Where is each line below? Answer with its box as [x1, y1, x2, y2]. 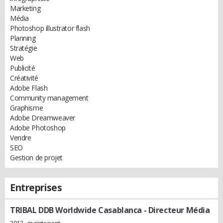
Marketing [10, 3, 41, 13]
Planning [10, 33, 36, 43]
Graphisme [10, 103, 43, 112]
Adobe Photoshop [10, 123, 66, 132]
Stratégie [10, 43, 37, 53]
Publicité [10, 63, 35, 73]
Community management [10, 93, 89, 103]
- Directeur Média [141, 205, 210, 216]
